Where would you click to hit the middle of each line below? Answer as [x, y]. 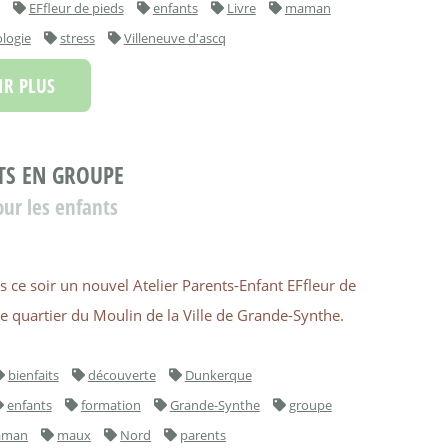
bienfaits [33, 374]
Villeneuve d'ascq [174, 37]
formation [110, 404]
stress [77, 37]
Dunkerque [218, 374]
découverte [121, 374]
